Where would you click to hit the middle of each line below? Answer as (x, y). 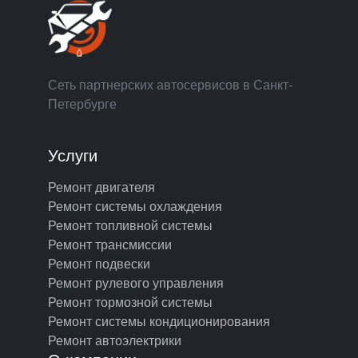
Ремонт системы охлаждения (135, 206)
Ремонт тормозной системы (130, 302)
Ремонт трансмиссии (110, 245)
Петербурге (82, 104)
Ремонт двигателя (101, 187)
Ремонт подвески (99, 264)
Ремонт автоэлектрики (115, 340)
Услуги (73, 155)
